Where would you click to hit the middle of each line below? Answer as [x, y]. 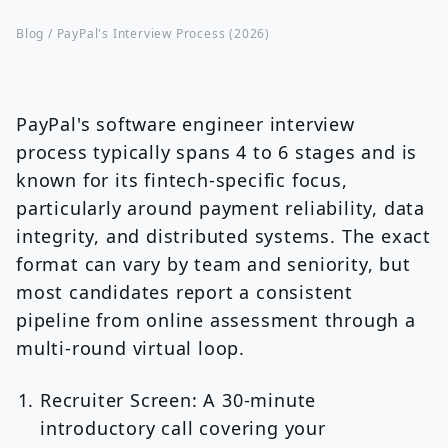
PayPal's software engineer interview [185, 124]
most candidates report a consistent [184, 292]
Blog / [36, 33]
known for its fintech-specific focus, [182, 180]
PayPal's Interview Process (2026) [163, 33]
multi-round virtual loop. [131, 348]
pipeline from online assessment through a [216, 320]
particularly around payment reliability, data [220, 208]
